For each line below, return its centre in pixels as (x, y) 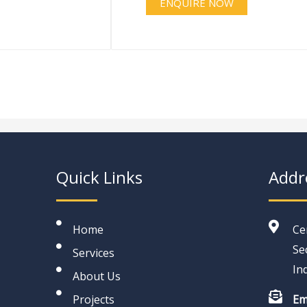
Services (93, 253)
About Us (96, 276)
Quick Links (99, 177)
